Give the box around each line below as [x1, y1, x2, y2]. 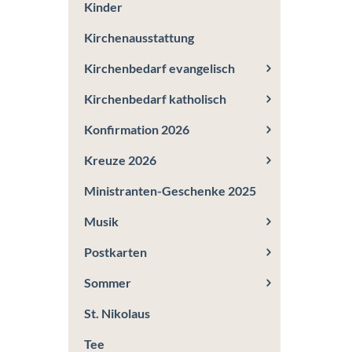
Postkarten [84, 244, 147, 259]
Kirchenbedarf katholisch [84, 91, 226, 106]
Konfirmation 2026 [84, 122, 189, 137]
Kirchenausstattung [84, 30, 194, 45]
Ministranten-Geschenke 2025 [84, 183, 256, 198]
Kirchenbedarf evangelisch [84, 60, 235, 75]
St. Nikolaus [84, 306, 150, 321]
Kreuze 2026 [84, 152, 156, 167]
